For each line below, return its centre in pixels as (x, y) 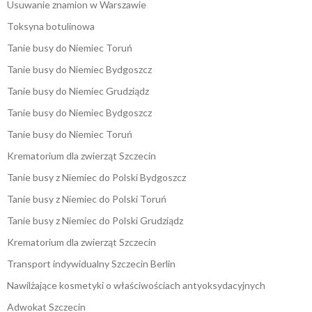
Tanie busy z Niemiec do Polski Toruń (87, 199)
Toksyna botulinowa (51, 26)
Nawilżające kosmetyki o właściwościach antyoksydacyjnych (136, 286)
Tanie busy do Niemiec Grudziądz (78, 91)
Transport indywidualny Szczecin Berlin (91, 264)
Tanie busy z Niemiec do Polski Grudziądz (95, 221)
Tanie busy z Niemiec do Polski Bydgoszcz (96, 178)
